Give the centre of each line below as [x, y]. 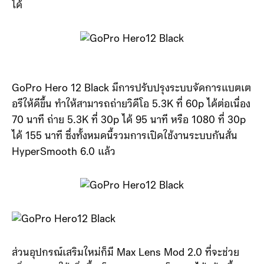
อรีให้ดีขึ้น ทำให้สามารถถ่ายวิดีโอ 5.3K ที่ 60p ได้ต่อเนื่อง [131, 105]
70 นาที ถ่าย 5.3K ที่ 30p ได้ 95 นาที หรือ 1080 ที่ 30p [129, 121]
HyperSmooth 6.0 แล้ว [64, 152]
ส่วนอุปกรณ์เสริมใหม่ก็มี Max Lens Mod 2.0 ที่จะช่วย [126, 253]
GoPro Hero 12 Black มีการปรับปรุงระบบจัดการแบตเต [131, 89]
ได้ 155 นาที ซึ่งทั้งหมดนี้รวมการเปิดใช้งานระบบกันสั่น [125, 136]
